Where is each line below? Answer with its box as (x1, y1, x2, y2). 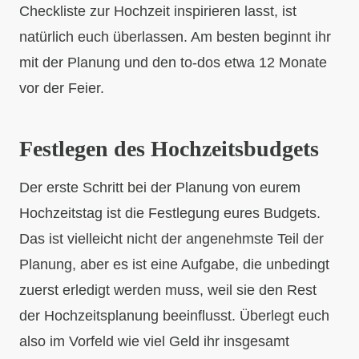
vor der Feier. (19, 80, 104, 96)
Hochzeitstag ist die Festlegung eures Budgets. (19, 205, 321, 221)
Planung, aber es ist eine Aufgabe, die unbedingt (19, 256, 329, 272)
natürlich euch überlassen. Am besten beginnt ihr (19, 29, 331, 45)
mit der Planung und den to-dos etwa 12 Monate (19, 54, 327, 71)
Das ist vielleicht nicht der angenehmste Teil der (19, 231, 324, 247)
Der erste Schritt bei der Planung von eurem (19, 179, 301, 196)
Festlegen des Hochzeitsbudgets (19, 136, 319, 161)
